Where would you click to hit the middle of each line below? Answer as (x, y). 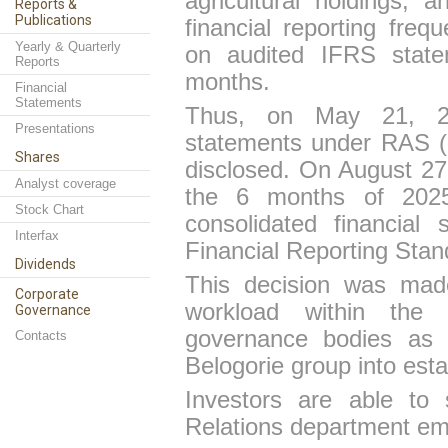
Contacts (41, 335)
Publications (53, 20)
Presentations (55, 128)
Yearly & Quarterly (68, 46)
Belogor (225, 366)
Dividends (45, 264)
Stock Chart (49, 209)
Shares (37, 157)
